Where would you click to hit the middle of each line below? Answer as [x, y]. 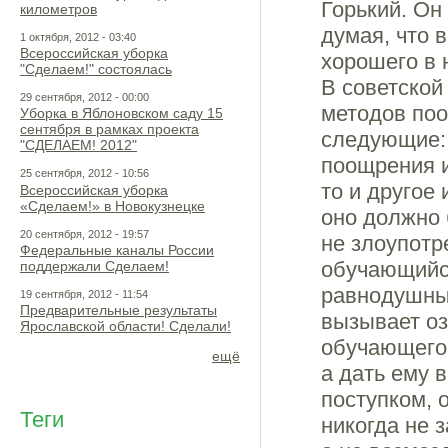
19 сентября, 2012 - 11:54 [84, 293]
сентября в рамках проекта [109, 129]
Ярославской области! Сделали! [125, 326]
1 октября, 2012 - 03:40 [78, 36]
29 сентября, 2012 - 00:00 [84, 97]
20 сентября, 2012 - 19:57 [84, 233]
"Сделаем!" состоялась [96, 69]
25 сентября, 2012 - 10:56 [84, 173]
